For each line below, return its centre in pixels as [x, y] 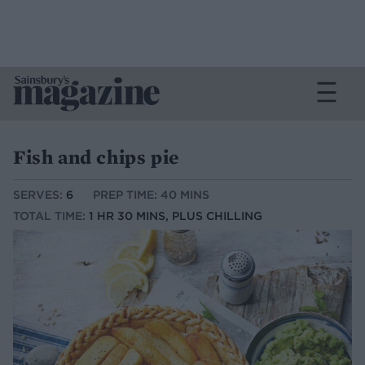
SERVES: [40, 195]
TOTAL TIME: [51, 216]
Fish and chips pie [96, 157]
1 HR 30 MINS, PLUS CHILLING [176, 216]
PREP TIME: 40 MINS [151, 195]
